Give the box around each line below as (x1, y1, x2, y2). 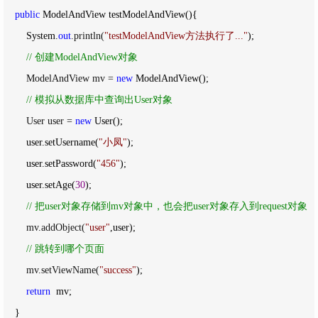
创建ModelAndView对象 (32, 52, 138, 63)
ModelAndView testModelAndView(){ (40, 9, 197, 21)
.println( (71, 31, 104, 42)
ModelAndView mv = (26, 73, 116, 84)
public (15, 9, 40, 21)
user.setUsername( (26, 137, 99, 148)
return (26, 286, 50, 297)
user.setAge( (26, 180, 75, 191)
